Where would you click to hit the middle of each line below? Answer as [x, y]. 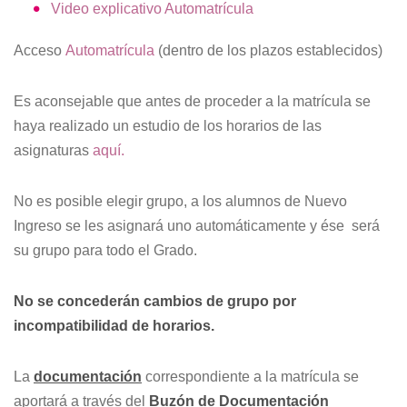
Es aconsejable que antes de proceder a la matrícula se [192, 101]
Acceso [40, 50]
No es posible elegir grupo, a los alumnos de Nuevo [180, 201]
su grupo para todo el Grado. [105, 250]
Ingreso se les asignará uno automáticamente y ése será [197, 226]
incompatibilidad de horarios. [114, 326]
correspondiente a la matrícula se [250, 377]
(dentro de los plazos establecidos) [268, 50]
